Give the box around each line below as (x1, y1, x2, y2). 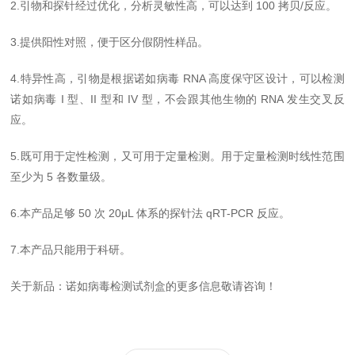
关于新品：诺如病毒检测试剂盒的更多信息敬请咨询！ (10, 280, 277, 292)
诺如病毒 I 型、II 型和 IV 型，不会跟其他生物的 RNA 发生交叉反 (10, 93, 345, 105)
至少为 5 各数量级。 (10, 170, 113, 183)
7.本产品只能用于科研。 (10, 243, 132, 256)
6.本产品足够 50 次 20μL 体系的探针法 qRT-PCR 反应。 (10, 207, 291, 219)
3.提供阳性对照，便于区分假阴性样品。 (10, 36, 209, 48)
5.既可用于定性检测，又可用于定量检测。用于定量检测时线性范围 (10, 150, 345, 162)
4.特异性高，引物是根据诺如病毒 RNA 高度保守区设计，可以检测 (10, 72, 345, 85)
